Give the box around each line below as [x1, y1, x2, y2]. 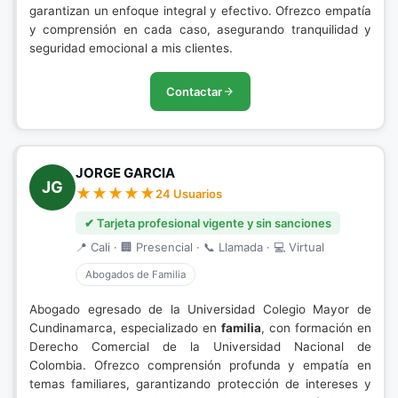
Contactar [166, 84, 222, 99]
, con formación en [261, 321, 371, 335]
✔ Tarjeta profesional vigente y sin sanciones [84, 216, 331, 230]
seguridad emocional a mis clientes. [29, 41, 233, 55]
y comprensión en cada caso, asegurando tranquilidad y [29, 22, 371, 36]
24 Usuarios [155, 187, 222, 201]
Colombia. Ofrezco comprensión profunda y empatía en [29, 358, 371, 372]
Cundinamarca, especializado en [29, 321, 221, 335]
